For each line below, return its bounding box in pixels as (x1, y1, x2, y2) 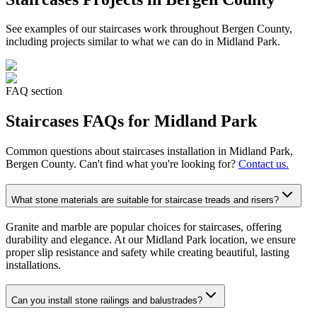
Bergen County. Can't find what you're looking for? (6, 158, 236, 171)
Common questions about (6, 145, 122, 158)
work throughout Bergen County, (141, 23, 292, 35)
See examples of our (6, 23, 99, 35)
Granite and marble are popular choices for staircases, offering (6, 220, 282, 233)
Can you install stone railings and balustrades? (11, 295, 202, 306)
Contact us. (238, 158, 289, 171)
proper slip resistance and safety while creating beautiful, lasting (6, 246, 289, 258)
